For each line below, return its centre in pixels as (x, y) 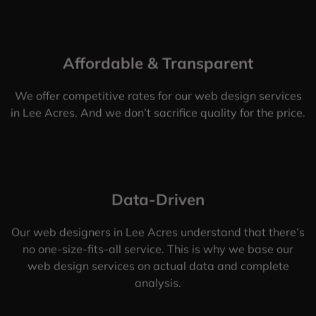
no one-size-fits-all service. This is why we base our (158, 249)
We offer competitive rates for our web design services (158, 96)
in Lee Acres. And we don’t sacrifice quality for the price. (158, 113)
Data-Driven (158, 199)
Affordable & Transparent (158, 63)
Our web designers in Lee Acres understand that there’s (158, 232)
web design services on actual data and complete (158, 266)
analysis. (158, 282)
